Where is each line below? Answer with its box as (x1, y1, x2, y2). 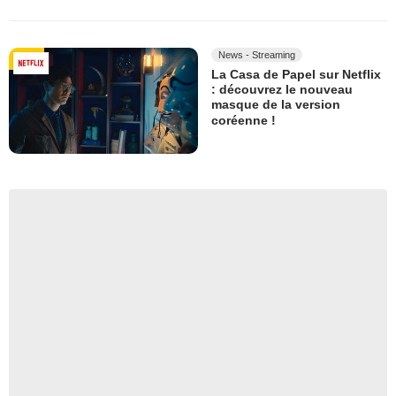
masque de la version (211, 97, 340, 112)
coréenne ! (211, 112, 276, 127)
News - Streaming (218, 49, 295, 60)
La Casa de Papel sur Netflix (211, 67, 381, 82)
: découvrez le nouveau (211, 82, 353, 97)
